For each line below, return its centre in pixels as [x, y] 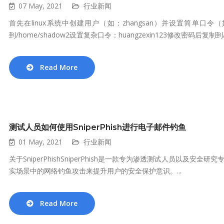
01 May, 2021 [40, 142]
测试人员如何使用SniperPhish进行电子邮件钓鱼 [97, 127]
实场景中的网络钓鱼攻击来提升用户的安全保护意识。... [95, 171]
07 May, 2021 [40, 6]
